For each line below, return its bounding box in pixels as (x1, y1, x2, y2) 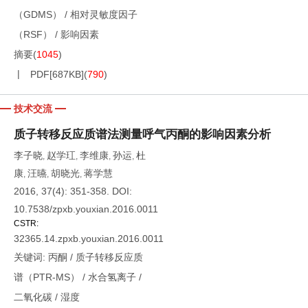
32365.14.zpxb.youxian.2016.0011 (14, 233, 164, 244)
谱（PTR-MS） (14, 272, 80, 283)
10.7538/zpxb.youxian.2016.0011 (14, 203, 158, 214)
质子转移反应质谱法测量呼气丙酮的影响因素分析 (14, 128, 271, 141)
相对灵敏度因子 (70, 9, 137, 20)
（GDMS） (14, 9, 62, 20)
